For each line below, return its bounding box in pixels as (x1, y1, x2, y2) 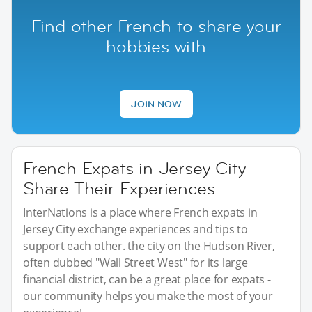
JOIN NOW (130, 97, 182, 110)
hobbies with (106, 35, 206, 57)
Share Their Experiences (23, 177, 215, 199)
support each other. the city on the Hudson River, (23, 237, 275, 253)
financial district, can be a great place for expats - (23, 271, 271, 287)
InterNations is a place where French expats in (23, 204, 258, 220)
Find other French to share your (31, 15, 281, 37)
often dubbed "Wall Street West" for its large (23, 254, 248, 270)
